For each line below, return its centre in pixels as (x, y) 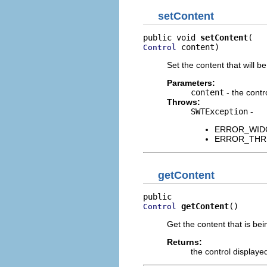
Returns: (184, 242)
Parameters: (191, 83)
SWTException (219, 111)
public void (172, 38)
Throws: (184, 102)
